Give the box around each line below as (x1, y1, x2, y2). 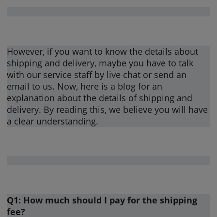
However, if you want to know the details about (7, 45, 199, 57)
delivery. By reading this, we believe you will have (7, 103, 208, 115)
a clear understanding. (7, 115, 99, 127)
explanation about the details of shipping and (7, 92, 193, 104)
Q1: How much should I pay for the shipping (7, 194, 198, 206)
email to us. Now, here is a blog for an (7, 80, 163, 92)
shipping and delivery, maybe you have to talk (7, 57, 194, 69)
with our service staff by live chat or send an (7, 68, 187, 80)
